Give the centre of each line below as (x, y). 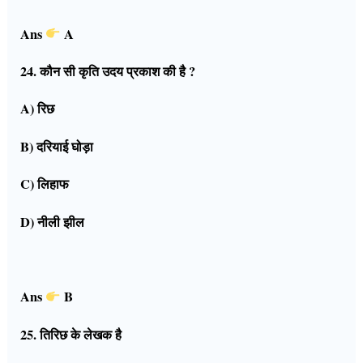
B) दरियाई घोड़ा (57, 146)
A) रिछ (38, 109)
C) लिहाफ (45, 184)
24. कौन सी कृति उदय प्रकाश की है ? (108, 71)
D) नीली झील (53, 222)
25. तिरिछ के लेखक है (71, 334)
